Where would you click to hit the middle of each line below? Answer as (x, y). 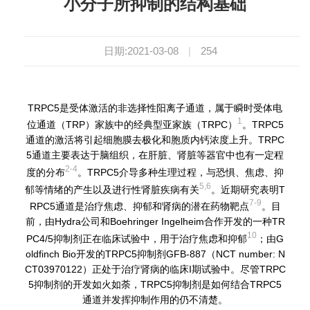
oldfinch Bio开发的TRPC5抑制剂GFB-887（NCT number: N (155, 254)
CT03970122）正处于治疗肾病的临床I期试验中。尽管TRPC (155, 270)
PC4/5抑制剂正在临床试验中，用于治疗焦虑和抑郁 (137, 239)
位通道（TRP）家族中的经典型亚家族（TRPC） (132, 125)
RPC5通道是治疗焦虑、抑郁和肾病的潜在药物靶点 (139, 207)
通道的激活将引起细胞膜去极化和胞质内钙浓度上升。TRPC (155, 140)
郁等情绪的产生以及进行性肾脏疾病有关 (112, 189)
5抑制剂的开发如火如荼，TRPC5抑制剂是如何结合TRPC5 (155, 285)
